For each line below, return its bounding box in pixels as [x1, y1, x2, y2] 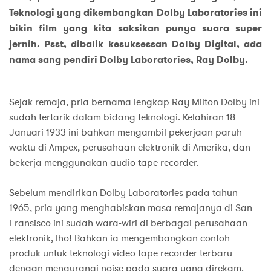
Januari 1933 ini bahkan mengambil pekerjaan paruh [9, 125, 242, 139]
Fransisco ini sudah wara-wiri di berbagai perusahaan [9, 216, 247, 230]
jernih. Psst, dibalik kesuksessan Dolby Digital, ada [9, 37, 262, 50]
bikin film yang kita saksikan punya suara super [9, 21, 262, 34]
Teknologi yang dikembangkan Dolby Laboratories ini [9, 5, 262, 19]
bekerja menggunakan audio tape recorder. [9, 155, 198, 169]
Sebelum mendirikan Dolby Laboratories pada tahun [9, 186, 238, 200]
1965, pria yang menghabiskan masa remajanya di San [9, 201, 252, 215]
